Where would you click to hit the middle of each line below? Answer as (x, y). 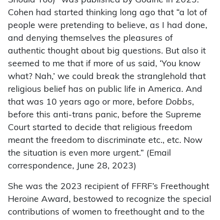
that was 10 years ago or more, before (87, 102)
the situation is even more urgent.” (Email (89, 153)
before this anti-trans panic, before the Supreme (105, 115)
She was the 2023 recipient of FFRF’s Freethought (109, 187)
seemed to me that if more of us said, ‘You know (104, 64)
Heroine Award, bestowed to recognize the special (110, 199)
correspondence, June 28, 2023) (72, 166)
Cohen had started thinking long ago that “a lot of (108, 13)
